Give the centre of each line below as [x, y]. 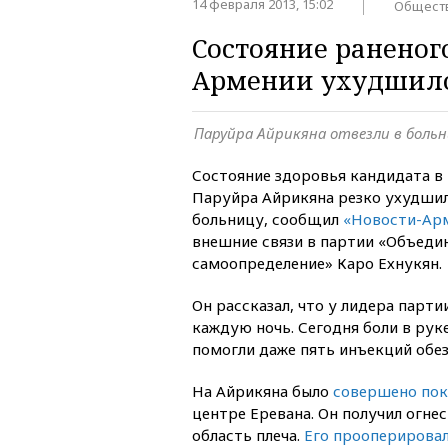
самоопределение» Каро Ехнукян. [317, 262]
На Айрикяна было [262, 390]
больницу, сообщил [267, 218]
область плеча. [248, 434]
